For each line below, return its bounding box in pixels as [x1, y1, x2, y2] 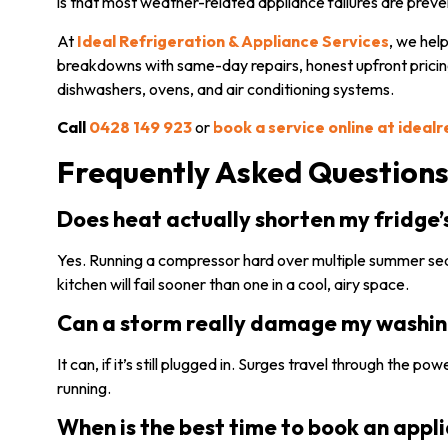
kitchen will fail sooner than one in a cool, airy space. [57, 273, 409, 294]
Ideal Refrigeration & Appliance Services [77, 30, 389, 51]
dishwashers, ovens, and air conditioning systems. [57, 78, 394, 99]
